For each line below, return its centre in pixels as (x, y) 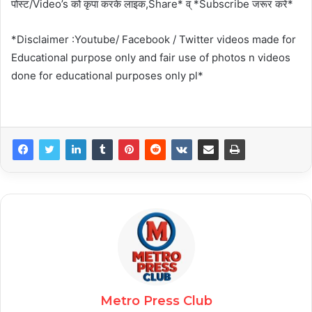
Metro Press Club (156, 301)
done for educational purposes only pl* (107, 76)
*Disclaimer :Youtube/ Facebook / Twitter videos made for (154, 40)
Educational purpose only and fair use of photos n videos (151, 58)
